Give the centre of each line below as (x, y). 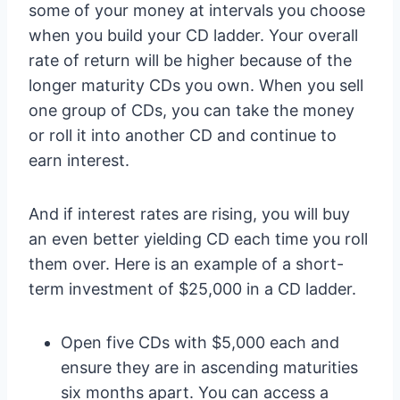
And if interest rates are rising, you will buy (189, 214)
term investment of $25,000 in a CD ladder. (192, 289)
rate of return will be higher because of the (190, 60)
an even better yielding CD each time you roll (198, 239)
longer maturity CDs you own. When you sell (196, 85)
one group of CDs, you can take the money (192, 110)
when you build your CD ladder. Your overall (193, 35)
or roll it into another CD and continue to (183, 135)
